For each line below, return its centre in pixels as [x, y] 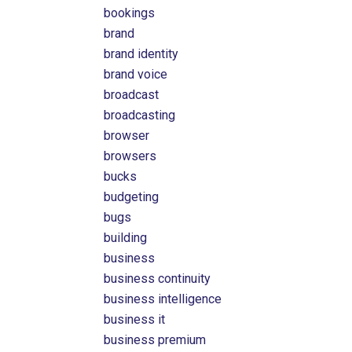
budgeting [132, 197]
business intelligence [163, 299]
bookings [130, 13]
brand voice [136, 74]
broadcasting [140, 115]
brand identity [141, 54]
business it [135, 319]
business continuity [158, 279]
